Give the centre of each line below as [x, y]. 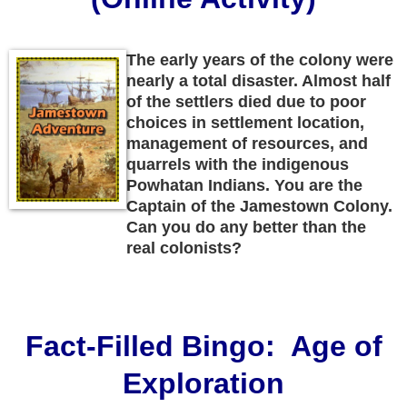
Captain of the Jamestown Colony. [259, 206]
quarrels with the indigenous [238, 164]
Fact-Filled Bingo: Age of [203, 346]
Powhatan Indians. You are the [244, 185]
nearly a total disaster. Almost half [258, 80]
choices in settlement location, [245, 122]
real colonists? [184, 248]
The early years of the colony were [260, 60]
